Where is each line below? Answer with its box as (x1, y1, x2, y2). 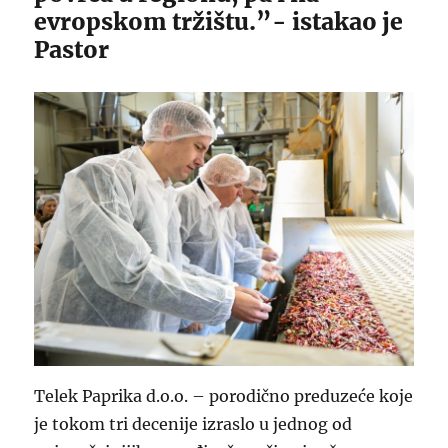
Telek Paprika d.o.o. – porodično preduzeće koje (34, 386, 414, 407)
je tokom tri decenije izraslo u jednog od (34, 414, 353, 435)
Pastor (34, 34, 110, 64)
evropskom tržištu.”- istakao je (34, 6, 404, 36)
